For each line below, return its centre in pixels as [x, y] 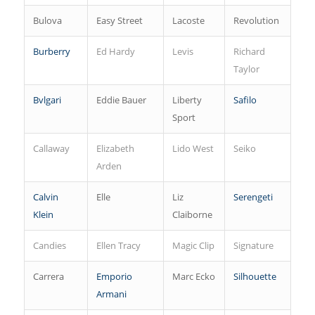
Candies [49, 246]
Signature [253, 246]
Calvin [45, 197]
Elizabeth [115, 149]
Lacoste [188, 21]
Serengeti [253, 197]
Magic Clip [193, 246]
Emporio [114, 277]
